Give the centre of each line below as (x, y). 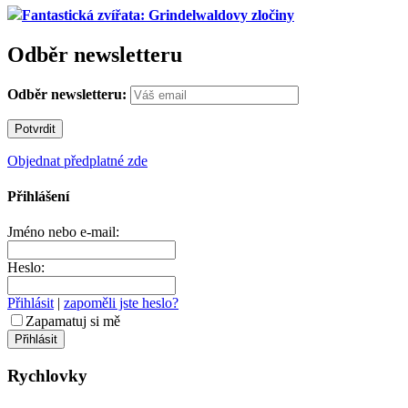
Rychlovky (47, 376)
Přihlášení (38, 197)
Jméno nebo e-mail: (63, 232)
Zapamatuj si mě (73, 321)
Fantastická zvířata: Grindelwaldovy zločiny (158, 15)
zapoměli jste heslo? (121, 303)
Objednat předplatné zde (77, 160)
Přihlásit (31, 303)
